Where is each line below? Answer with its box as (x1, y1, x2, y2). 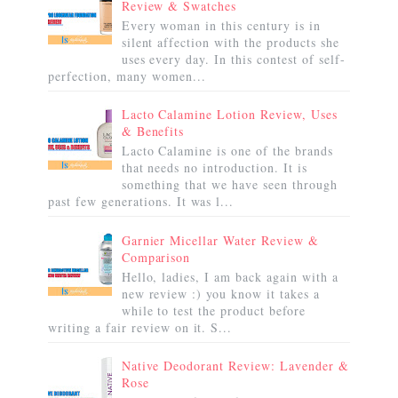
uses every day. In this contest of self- (121, 50, 346, 68)
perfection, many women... (48, 67, 206, 84)
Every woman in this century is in (121, 16, 321, 34)
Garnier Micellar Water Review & (121, 231, 319, 249)
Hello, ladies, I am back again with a (121, 267, 338, 285)
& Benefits (121, 123, 185, 140)
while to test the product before (121, 301, 306, 319)
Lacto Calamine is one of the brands (121, 142, 333, 160)
